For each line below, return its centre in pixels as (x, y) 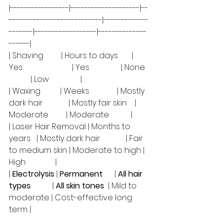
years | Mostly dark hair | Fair (77, 138)
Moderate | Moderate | (71, 114)
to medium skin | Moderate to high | (78, 150)
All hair (131, 174)
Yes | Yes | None (79, 67)
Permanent (81, 174)
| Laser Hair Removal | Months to (71, 126)
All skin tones (80, 185)
